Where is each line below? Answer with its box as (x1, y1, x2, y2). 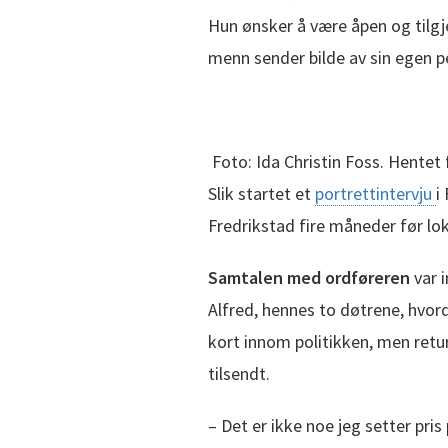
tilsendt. (208, 361, 270, 385)
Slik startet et (208, 181, 315, 205)
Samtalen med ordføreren (208, 265, 410, 289)
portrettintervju (315, 181, 436, 205)
